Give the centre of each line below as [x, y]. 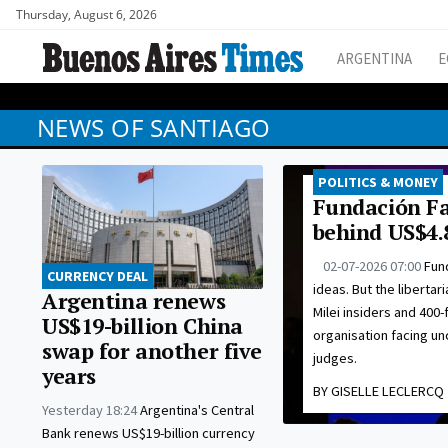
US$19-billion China [142, 326]
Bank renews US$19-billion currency [148, 433]
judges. [334, 358]
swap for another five [152, 351]
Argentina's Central [197, 410]
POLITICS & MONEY [377, 182]
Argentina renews [134, 301]
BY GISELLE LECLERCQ [378, 391]
